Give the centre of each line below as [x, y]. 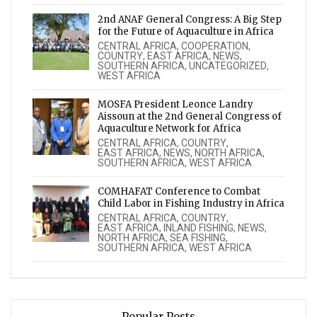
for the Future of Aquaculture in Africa [186, 31]
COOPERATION [215, 46]
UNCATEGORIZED [228, 65]
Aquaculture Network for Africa [169, 128]
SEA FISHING [198, 237]
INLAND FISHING [198, 227]
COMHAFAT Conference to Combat [179, 191]
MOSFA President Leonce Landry [175, 104]
